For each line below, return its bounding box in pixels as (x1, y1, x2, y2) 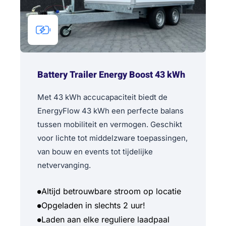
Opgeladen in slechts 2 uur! (41, 200, 145, 210)
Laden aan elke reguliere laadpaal (41, 214, 169, 224)
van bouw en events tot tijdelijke (37, 146, 153, 156)
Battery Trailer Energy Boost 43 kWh (37, 68, 185, 82)
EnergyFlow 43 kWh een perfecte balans (37, 105, 184, 116)
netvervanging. (37, 160, 91, 170)
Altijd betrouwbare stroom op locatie (41, 186, 181, 196)
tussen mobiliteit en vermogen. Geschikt (37, 119, 182, 129)
